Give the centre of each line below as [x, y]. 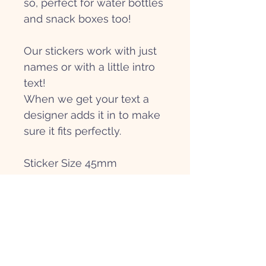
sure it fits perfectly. [74, 131]
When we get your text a [86, 99]
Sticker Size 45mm [70, 163]
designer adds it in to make [92, 115]
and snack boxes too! [77, 19]
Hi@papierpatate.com [126, 252]
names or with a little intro [89, 67]
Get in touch [108, 240]
